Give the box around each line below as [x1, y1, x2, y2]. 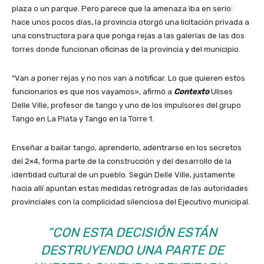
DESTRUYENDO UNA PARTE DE [40, 242, 224, 259]
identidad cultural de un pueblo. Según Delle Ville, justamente [12, 170, 235, 180]
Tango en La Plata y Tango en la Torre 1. [12, 114, 154, 124]
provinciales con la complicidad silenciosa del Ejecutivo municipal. [12, 197, 250, 207]
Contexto [174, 87, 209, 97]
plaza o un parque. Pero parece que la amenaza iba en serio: [12, 4, 233, 14]
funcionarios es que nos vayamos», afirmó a [12, 87, 174, 97]
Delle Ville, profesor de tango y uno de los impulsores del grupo [12, 101, 241, 110]
